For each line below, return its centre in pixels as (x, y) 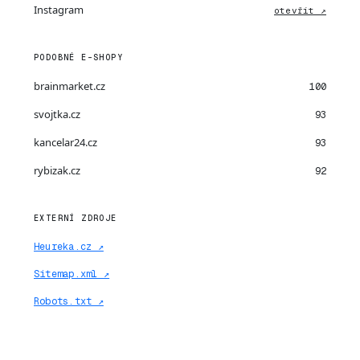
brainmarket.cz (70, 86)
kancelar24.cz (65, 142)
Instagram (59, 10)
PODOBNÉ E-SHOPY (78, 57)
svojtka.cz (57, 114)
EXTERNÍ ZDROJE (76, 218)
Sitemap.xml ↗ (72, 274)
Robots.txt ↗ (69, 301)
